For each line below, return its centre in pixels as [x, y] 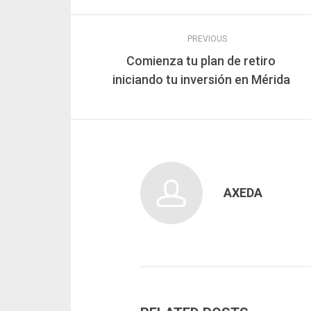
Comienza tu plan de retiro [201, 61]
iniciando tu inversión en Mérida [201, 80]
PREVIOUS [207, 39]
